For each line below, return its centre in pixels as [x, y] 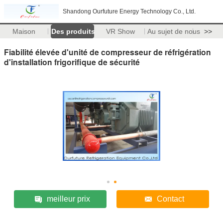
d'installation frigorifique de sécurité [72, 62]
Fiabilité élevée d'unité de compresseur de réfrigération [108, 52]
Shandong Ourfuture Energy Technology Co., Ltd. [129, 11]
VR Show [121, 31]
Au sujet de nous [173, 31]
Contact [171, 199]
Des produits [73, 31]
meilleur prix [68, 199]
